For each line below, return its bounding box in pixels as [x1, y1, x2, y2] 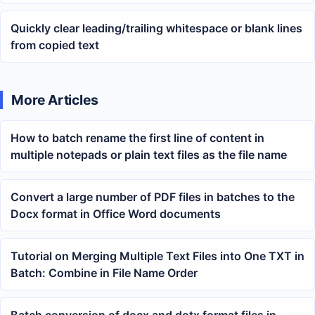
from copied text [11, 37, 99, 52]
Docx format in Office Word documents [11, 206, 221, 221]
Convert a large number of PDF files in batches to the [11, 189, 295, 204]
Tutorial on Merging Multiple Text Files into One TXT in [11, 248, 304, 263]
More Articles [11, 91, 98, 108]
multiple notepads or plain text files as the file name [11, 147, 287, 162]
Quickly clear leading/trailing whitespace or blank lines [11, 20, 302, 35]
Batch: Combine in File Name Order [11, 265, 198, 280]
